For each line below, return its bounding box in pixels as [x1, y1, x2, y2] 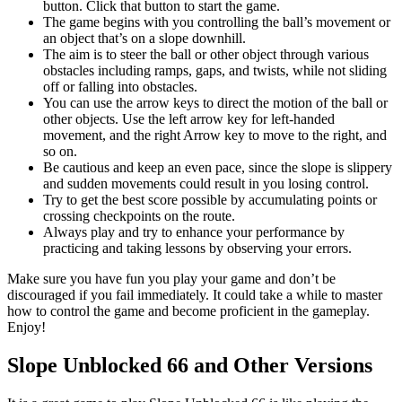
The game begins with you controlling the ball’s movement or [43, 14, 390, 31]
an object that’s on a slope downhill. [43, 31, 246, 47]
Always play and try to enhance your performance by [43, 224, 345, 240]
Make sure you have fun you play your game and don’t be [7, 271, 336, 287]
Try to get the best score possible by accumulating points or [43, 192, 377, 208]
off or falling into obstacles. [43, 79, 197, 95]
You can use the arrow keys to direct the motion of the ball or [43, 95, 388, 111]
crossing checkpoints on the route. [43, 208, 235, 224]
